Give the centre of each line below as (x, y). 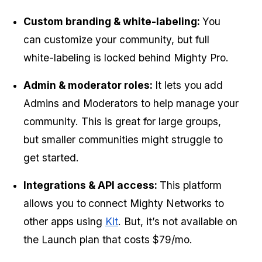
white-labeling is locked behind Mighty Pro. (126, 58)
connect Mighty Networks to (156, 204)
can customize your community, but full (116, 40)
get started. (51, 158)
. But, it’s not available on (178, 222)
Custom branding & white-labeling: (113, 22)
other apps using (64, 222)
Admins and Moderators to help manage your (131, 104)
